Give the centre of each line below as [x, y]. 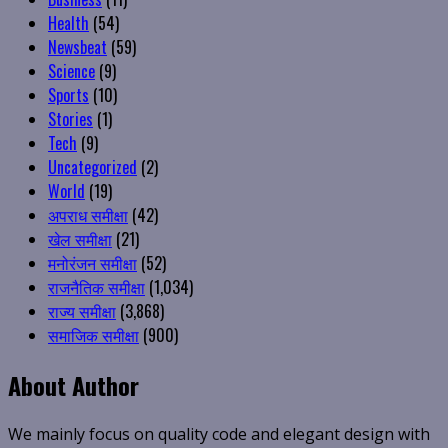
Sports [68, 95]
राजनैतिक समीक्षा [96, 287]
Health [68, 23]
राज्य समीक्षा [82, 311]
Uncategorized [92, 167]
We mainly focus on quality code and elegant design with [219, 434]
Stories [70, 119]
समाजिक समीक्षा [93, 335]
